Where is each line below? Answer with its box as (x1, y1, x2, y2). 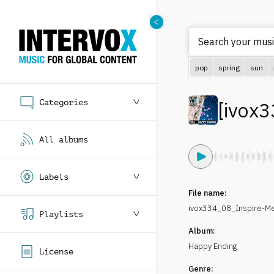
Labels (39, 172, 68, 182)
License (39, 246, 73, 256)
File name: (188, 188, 227, 198)
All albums (39, 135, 88, 144)
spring (218, 62, 240, 72)
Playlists (39, 209, 83, 219)
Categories (39, 97, 88, 107)
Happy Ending (188, 241, 237, 251)
